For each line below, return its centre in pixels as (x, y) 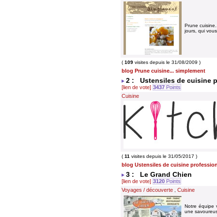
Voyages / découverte (147, 190)
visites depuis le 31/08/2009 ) (167, 62)
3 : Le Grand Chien (159, 174)
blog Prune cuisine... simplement (163, 71)
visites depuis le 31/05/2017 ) (163, 156)
